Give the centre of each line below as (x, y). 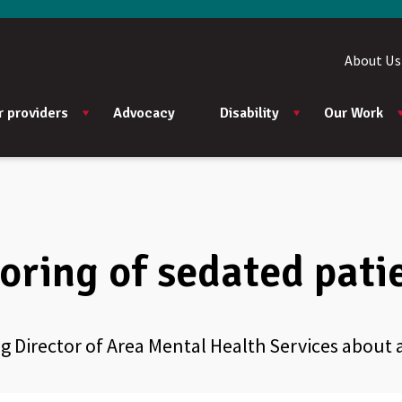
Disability (249, 113)
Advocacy (144, 113)
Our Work (354, 113)
